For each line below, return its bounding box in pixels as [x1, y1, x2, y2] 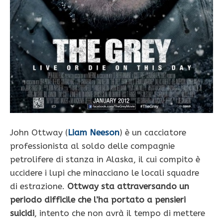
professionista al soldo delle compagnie [10, 140, 175, 151]
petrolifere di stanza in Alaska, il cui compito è [10, 154, 200, 164]
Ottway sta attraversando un [67, 181, 189, 191]
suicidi [10, 208, 34, 218]
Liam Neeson [68, 127, 119, 137]
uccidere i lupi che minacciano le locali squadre [10, 167, 199, 178]
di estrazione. [10, 181, 67, 191]
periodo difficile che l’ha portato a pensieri [10, 194, 186, 205]
